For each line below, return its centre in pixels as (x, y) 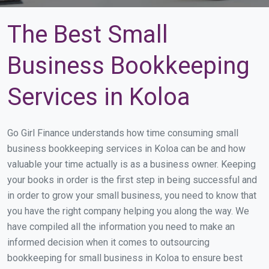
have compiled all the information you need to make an (121, 227)
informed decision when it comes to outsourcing (108, 242)
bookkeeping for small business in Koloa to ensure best (125, 258)
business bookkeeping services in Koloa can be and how (126, 149)
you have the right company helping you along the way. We (128, 211)
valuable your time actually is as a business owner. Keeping (131, 164)
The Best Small (88, 35)
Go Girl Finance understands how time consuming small (123, 133)
